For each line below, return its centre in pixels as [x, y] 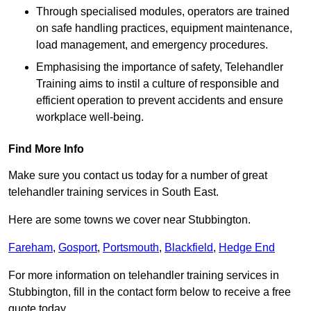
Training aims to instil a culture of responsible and [158, 84]
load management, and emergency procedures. [152, 45]
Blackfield [189, 248]
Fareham [31, 248]
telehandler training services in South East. [114, 192]
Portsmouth [131, 248]
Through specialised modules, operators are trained [163, 12]
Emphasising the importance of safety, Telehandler [160, 67]
